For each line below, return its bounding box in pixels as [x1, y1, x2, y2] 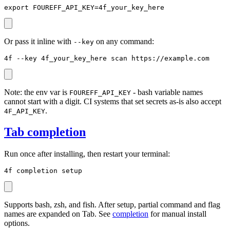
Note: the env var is [4, 87, 69, 97]
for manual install [148, 209, 206, 219]
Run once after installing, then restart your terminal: [4, 149, 170, 159]
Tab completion [4, 125, 86, 139]
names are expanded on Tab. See [4, 209, 112, 219]
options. [4, 219, 30, 228]
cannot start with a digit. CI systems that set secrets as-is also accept [4, 97, 221, 106]
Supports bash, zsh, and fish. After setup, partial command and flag [4, 200, 220, 209]
